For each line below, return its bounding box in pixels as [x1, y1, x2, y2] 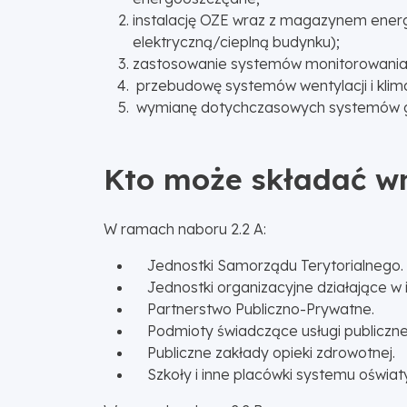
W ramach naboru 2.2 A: [104, 219, 266, 238]
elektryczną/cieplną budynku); [133, 32, 340, 51]
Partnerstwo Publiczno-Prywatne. [133, 299, 374, 318]
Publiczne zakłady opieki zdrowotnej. [133, 342, 395, 362]
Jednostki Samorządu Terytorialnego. [133, 255, 403, 274]
